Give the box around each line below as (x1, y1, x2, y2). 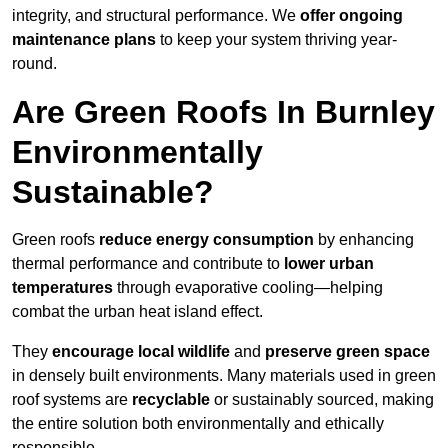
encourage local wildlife (52, 342, 230, 360)
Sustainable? (12, 173, 214, 210)
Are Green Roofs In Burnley (12, 93, 435, 130)
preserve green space (265, 342, 430, 360)
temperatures (12, 278, 113, 296)
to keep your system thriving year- (156, 30, 397, 48)
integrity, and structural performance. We (12, 6, 300, 24)
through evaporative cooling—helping (113, 278, 383, 296)
